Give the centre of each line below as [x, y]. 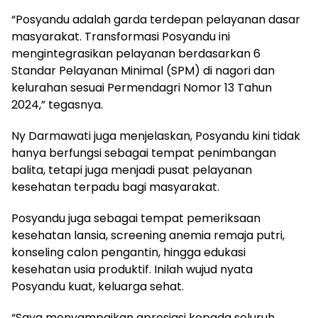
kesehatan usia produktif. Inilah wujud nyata [132, 270]
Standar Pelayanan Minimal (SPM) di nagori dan [143, 71]
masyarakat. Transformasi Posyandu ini [121, 37]
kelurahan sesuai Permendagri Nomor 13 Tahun [142, 88]
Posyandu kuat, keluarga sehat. [98, 287]
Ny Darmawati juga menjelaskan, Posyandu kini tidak [156, 136]
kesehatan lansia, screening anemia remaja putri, [148, 236]
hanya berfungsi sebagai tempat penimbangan [144, 153]
